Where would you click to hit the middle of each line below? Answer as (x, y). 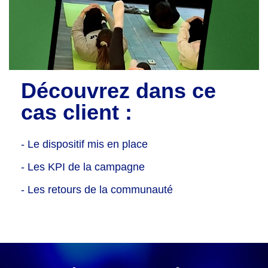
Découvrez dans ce (118, 91)
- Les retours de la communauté (97, 190)
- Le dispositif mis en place (84, 144)
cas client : (77, 112)
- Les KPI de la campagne (83, 167)
